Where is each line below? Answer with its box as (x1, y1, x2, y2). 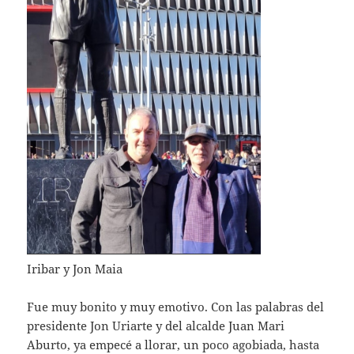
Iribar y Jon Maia (27, 261, 123, 277)
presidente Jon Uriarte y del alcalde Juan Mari (27, 318, 285, 334)
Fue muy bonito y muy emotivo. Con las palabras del (27, 299, 325, 315)
